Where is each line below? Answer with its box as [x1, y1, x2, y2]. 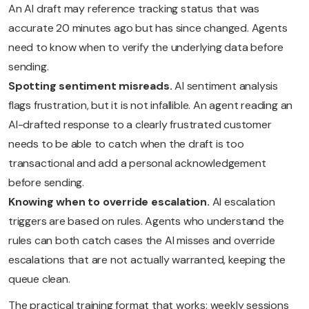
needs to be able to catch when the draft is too [8, 137, 244, 152]
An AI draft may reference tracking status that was [8, 1, 259, 17]
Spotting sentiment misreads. [8, 79, 175, 94]
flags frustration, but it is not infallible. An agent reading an [8, 98, 293, 113]
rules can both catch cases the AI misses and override [8, 233, 275, 248]
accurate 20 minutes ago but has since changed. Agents [8, 21, 288, 36]
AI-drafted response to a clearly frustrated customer [8, 117, 272, 132]
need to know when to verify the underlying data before [8, 40, 284, 55]
